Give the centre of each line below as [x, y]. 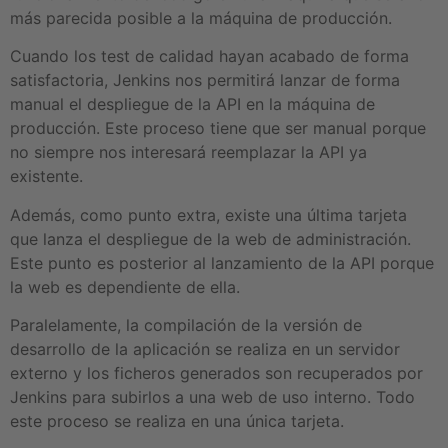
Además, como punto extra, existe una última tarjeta [208, 214]
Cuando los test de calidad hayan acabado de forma [209, 56]
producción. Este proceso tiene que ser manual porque [218, 128]
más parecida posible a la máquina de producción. [201, 17]
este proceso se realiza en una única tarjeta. [177, 420]
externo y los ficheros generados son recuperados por [216, 372]
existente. [46, 176]
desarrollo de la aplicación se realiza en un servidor [205, 348]
